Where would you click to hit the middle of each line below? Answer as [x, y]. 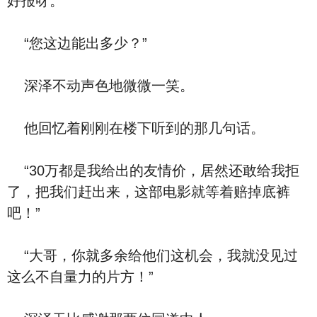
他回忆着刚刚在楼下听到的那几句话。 [136, 128]
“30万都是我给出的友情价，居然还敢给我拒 [153, 171]
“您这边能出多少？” [77, 43]
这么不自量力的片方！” [80, 277]
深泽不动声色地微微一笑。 [100, 86]
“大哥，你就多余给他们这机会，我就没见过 [152, 255]
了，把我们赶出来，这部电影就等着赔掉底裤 [149, 192]
